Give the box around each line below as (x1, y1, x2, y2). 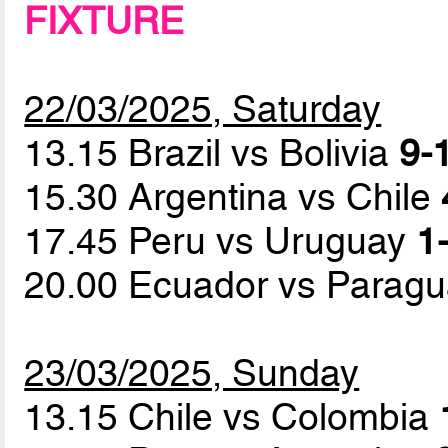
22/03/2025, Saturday (24, 87, 382, 132)
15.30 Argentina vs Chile (24, 175, 442, 220)
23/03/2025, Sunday (24, 351, 360, 396)
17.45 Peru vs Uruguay (24, 219, 417, 264)
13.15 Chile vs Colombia (24, 395, 440, 440)
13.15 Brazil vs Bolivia (24, 131, 400, 176)
